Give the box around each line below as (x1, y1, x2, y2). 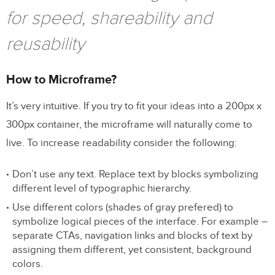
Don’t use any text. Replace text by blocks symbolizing (12, 168, 258, 181)
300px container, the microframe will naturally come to (6, 118, 252, 131)
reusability (6, 33, 85, 55)
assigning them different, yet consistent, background (12, 244, 252, 257)
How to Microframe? (6, 72, 117, 88)
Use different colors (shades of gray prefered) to (12, 201, 233, 214)
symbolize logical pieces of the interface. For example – (12, 215, 268, 228)
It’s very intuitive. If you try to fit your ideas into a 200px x (6, 100, 261, 113)
